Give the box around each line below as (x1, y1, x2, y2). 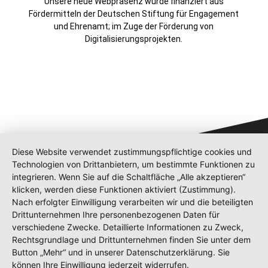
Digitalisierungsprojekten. (85, 34, 183, 44)
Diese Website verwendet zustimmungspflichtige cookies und (12, 147, 252, 157)
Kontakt (6, 242, 37, 252)
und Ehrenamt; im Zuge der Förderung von (54, 22, 214, 32)
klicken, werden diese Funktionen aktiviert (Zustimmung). (12, 184, 236, 194)
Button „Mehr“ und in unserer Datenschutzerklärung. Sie (12, 247, 230, 257)
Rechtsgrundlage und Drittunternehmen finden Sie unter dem (12, 234, 251, 245)
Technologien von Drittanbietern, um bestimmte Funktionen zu (12, 159, 255, 169)
